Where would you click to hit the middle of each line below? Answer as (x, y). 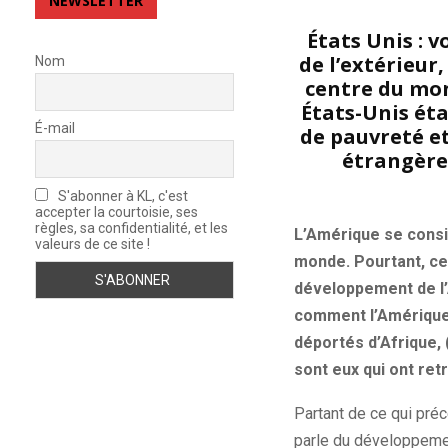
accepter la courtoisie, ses (116, 211)
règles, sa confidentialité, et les (131, 227)
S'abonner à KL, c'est (121, 195)
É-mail (55, 128)
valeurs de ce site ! (92, 243)
